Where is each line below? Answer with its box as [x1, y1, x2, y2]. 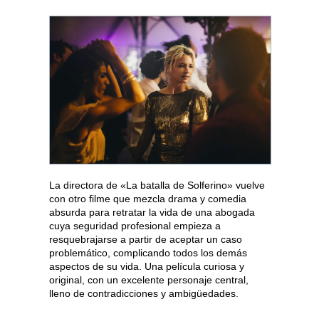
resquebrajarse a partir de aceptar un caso [49, 233, 242, 245]
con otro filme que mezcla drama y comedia [49, 192, 246, 204]
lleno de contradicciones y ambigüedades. [49, 287, 239, 299]
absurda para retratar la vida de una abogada [49, 206, 255, 218]
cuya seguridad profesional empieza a [49, 219, 221, 231]
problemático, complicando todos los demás [49, 246, 247, 258]
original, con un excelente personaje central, [49, 273, 249, 286]
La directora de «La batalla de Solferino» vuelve [49, 179, 265, 191]
